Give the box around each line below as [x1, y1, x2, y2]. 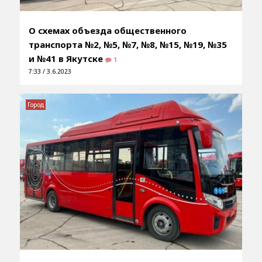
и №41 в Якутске [28, 53, 105, 65]
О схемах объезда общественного [28, 25, 187, 37]
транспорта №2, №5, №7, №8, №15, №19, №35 [28, 39, 227, 51]
